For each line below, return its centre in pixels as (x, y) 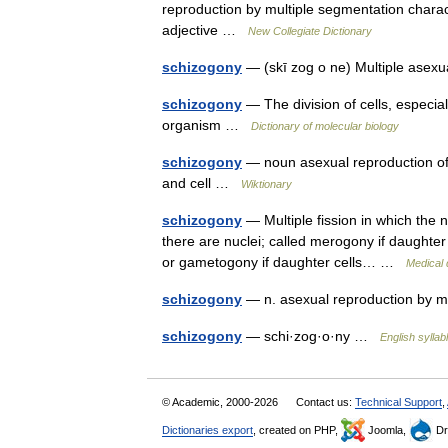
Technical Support (398, 402)
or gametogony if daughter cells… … (284, 262)
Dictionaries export (207, 430)
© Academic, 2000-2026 (221, 402)
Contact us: (325, 402)
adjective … (205, 30)
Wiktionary (266, 184)
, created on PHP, (297, 430)
